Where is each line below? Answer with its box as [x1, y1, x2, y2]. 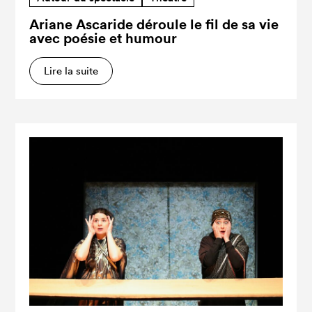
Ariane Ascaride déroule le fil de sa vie [29, 15, 279, 34]
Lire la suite [44, 64, 99, 78]
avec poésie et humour [29, 29, 178, 48]
